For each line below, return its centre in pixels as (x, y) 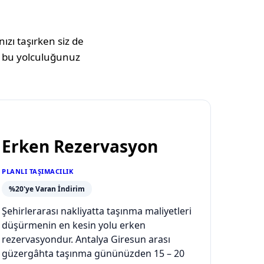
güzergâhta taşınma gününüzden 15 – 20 (93, 254)
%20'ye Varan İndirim (47, 189)
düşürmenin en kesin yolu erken (74, 225)
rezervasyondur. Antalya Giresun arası (86, 240)
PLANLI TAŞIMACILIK (37, 171)
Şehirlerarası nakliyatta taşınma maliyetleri (97, 211)
